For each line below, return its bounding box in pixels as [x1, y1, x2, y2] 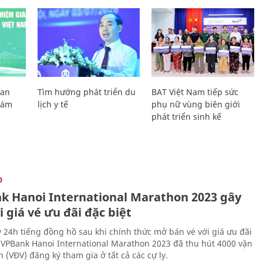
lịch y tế [37, 98, 68, 110]
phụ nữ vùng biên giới [151, 98, 241, 110]
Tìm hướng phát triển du [37, 86, 136, 97]
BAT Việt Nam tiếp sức [151, 86, 239, 97]
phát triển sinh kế [151, 110, 222, 122]
